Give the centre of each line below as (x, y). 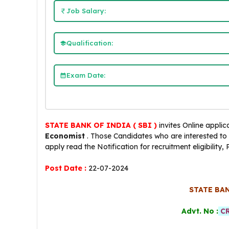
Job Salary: (86, 10)
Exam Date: (86, 75)
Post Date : (66, 168)
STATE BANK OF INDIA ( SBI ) (101, 125)
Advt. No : (200, 211)
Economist (65, 136)
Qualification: (89, 43)
